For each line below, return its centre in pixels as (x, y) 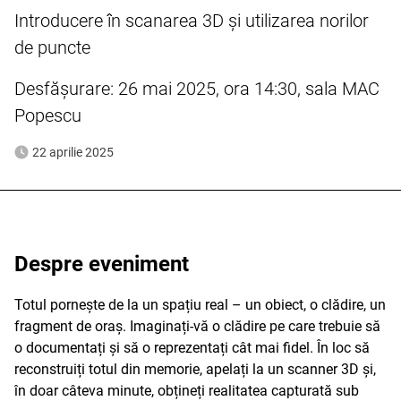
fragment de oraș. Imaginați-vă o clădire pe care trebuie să (197, 326)
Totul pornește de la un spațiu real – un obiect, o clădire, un (200, 305)
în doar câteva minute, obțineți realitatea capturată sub (187, 391)
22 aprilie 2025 (73, 152)
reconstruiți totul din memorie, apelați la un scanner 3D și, (195, 369)
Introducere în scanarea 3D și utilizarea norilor (192, 21)
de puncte (52, 47)
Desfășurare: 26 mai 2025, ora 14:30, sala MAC (197, 89)
